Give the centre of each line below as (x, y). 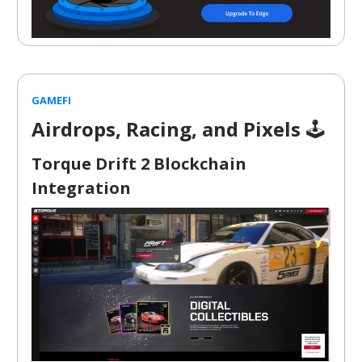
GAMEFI (51, 100)
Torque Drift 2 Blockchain (139, 163)
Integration (81, 187)
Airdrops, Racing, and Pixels (168, 128)
